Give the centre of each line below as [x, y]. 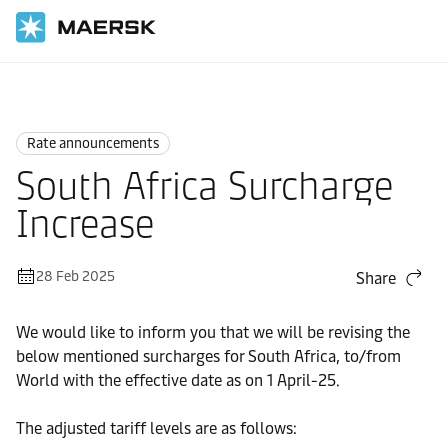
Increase [85, 224]
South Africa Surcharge [204, 186]
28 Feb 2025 [75, 276]
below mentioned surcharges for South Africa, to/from [208, 356]
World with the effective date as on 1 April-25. [178, 380]
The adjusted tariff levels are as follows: [156, 428]
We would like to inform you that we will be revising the [213, 332]
